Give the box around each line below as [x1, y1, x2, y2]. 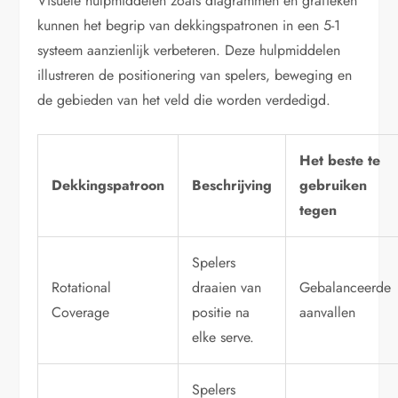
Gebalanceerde [299, 277, 392, 298]
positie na [192, 302, 251, 323]
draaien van [192, 277, 262, 298]
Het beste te [299, 150, 381, 171]
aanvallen [299, 302, 356, 323]
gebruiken [299, 175, 368, 196]
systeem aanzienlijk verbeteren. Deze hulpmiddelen [37, 40, 341, 61]
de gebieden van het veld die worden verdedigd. [37, 90, 331, 111]
